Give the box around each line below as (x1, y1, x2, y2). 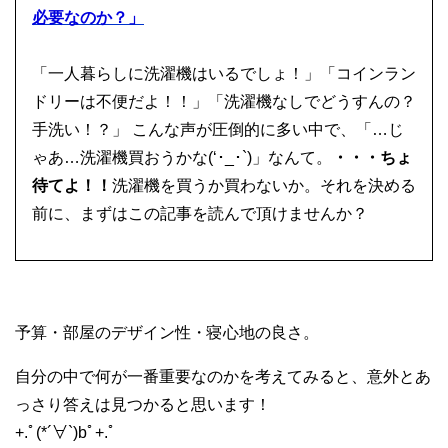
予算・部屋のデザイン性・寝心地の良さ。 (15, 323, 319, 341)
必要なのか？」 (32, 8, 144, 26)
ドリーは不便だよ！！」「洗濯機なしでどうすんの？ (32, 92, 416, 110)
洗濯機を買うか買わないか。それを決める (112, 176, 416, 194)
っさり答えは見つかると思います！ (15, 395, 271, 413)
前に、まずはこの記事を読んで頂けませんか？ (32, 204, 368, 222)
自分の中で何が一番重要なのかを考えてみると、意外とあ (15, 367, 431, 385)
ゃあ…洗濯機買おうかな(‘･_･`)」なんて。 (32, 148, 332, 166)
